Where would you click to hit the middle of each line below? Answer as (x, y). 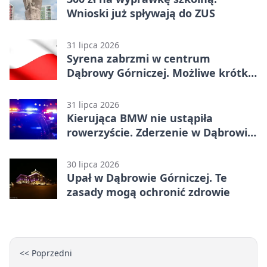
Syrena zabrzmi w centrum (139, 58)
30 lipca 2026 (93, 164)
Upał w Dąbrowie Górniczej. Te (147, 177)
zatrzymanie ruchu (117, 87)
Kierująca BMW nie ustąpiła (140, 118)
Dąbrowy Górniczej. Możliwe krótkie (162, 72)
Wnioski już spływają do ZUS (141, 13)
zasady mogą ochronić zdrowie (148, 192)
